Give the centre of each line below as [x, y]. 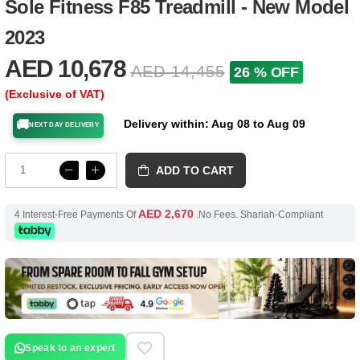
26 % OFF [267, 72]
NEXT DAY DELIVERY [64, 125]
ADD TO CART [195, 170]
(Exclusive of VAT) [55, 94]
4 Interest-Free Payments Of [76, 214]
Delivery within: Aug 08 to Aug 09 [214, 123]
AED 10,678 [65, 68]
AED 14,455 [178, 71]
